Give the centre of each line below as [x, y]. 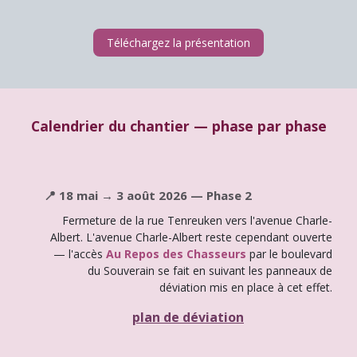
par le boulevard [289, 253]
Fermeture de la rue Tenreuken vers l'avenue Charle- [197, 220]
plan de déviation [188, 317]
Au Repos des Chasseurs [176, 253]
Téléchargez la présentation [178, 42]
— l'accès [80, 253]
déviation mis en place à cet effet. [246, 287]
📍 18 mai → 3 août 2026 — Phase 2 [148, 195]
